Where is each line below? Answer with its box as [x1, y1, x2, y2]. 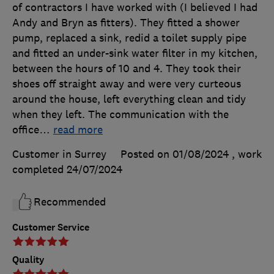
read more [53, 123, 103, 137]
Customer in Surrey [12, 147, 106, 161]
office [12, 123, 39, 137]
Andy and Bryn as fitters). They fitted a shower [12, 16, 240, 30]
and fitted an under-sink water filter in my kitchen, [12, 46, 257, 61]
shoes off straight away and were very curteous [12, 77, 241, 91]
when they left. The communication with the [12, 108, 229, 122]
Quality [12, 253, 45, 267]
